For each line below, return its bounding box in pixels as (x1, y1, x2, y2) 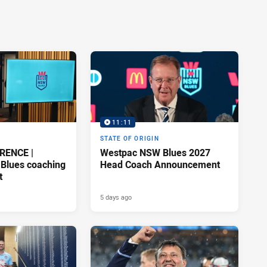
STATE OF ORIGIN (100, 135, 159, 143)
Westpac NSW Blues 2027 (100, 146, 210, 160)
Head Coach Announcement (100, 158, 220, 172)
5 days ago (100, 193, 132, 202)
